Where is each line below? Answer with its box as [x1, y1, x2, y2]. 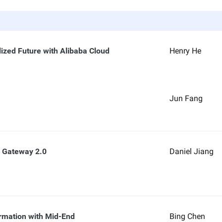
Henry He [169, 46, 201, 55]
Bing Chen [169, 212, 205, 221]
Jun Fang [169, 94, 203, 103]
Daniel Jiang [169, 147, 214, 156]
